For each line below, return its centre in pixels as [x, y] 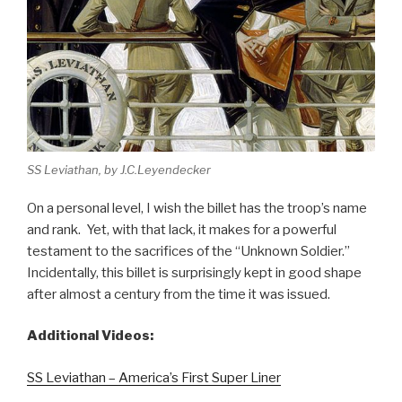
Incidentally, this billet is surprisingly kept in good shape [194, 272]
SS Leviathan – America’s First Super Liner [154, 377]
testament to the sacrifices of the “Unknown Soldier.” [188, 251]
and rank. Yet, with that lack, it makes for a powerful [182, 229]
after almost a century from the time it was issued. [179, 294]
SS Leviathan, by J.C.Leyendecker [119, 170]
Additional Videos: [90, 336]
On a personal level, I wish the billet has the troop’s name [197, 208]
